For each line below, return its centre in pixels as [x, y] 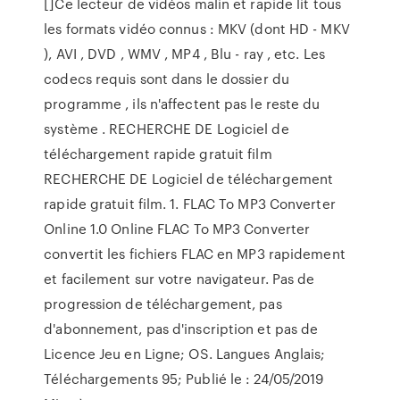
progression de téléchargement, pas [163, 304]
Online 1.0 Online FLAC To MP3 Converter [177, 229]
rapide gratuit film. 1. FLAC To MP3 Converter [190, 204]
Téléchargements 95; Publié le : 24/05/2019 [184, 379]
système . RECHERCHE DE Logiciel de [167, 129]
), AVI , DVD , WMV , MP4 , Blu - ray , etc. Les [184, 54]
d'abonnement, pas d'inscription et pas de [181, 329]
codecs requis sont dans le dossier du [167, 79]
